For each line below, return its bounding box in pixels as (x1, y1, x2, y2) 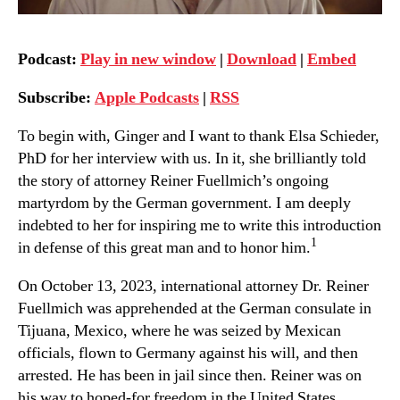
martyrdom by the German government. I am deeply (18, 192, 351, 213)
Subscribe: (18, 87, 95, 108)
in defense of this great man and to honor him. (18, 237, 311, 258)
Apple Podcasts (95, 87, 199, 108)
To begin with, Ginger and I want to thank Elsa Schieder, (18, 125, 379, 146)
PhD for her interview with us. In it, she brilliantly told (18, 147, 366, 169)
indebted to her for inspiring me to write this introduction (18, 214, 381, 236)
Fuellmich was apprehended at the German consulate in (18, 297, 371, 319)
